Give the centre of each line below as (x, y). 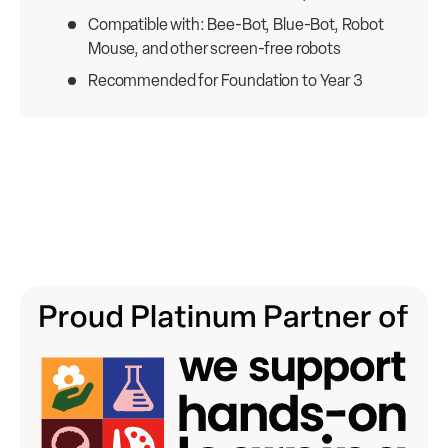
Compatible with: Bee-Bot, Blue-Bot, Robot (236, 25)
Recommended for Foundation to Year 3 (225, 81)
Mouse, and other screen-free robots (214, 49)
